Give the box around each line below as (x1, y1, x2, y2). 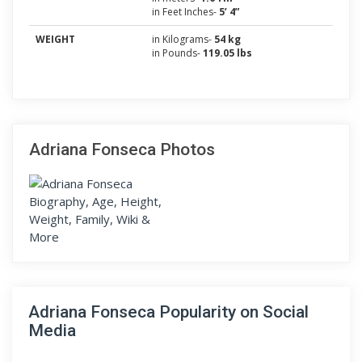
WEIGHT (36, 32, 75, 46)
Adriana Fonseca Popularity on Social (28, 302, 309, 322)
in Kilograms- (152, 32, 214, 46)
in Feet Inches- (152, 5, 219, 19)
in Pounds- (152, 46, 203, 60)
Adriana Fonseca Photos (29, 140, 215, 159)
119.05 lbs (203, 46, 252, 60)
